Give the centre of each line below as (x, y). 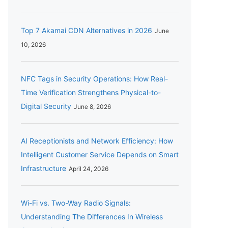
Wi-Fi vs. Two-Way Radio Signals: (76, 203)
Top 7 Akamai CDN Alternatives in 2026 (87, 31)
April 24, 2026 (89, 169)
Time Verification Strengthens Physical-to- (91, 93)
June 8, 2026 (92, 107)
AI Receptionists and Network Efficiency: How (97, 141)
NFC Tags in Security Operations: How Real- (94, 79)
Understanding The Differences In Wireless (92, 217)
